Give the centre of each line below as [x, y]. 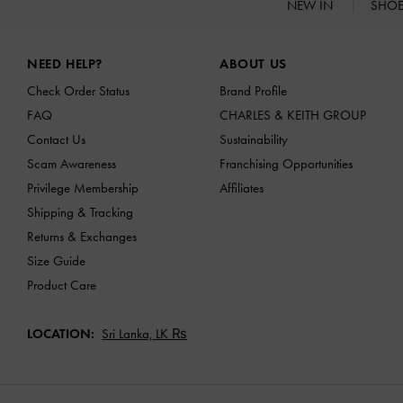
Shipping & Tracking [80, 212]
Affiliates [242, 188]
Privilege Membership [83, 188]
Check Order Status [78, 90]
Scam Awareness [72, 163]
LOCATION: [61, 334]
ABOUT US [253, 63]
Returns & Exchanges [82, 236]
